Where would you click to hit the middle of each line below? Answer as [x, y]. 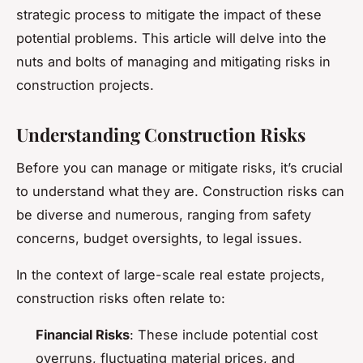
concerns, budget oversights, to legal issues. [159, 238]
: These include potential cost [224, 334]
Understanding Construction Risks [161, 134]
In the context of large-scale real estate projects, [171, 274]
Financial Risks [83, 334]
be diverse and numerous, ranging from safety [164, 214]
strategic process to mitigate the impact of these [169, 14]
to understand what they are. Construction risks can [180, 191]
